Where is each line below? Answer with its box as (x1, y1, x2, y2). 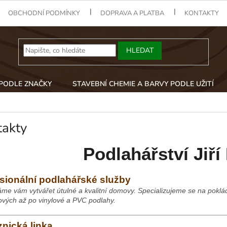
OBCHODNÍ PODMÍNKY (8, 8, 81, 18)
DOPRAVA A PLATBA (100, 8, 165, 18)
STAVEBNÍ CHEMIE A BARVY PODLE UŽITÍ (72, 79, 214, 89)
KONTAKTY (184, 8, 219, 18)
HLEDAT (126, 45, 154, 55)
